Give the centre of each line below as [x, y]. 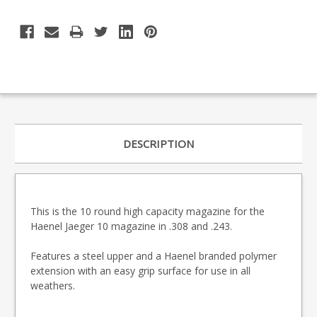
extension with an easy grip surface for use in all [140, 270]
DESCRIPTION [158, 143]
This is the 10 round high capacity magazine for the [148, 211]
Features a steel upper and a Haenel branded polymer [154, 255]
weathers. [53, 285]
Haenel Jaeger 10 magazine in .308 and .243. [131, 226]
